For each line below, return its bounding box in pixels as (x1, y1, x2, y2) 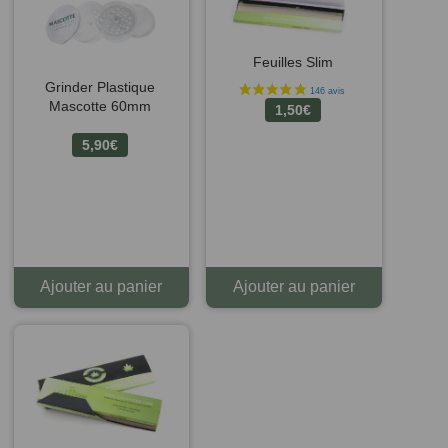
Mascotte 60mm (49, 98, 152, 115)
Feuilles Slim (253, 54, 334, 71)
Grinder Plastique (45, 79, 156, 96)
